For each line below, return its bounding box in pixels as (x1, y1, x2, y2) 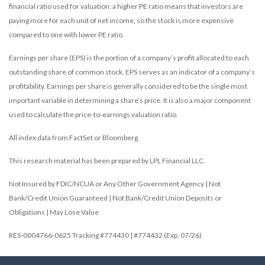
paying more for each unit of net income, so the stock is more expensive (9, 15, 234, 25)
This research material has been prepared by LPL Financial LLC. (9, 156, 205, 165)
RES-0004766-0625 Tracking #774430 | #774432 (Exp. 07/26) (9, 230, 202, 240)
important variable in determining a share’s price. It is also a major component (9, 95, 251, 105)
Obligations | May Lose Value (9, 207, 99, 216)
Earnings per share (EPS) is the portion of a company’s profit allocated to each (9, 53, 249, 62)
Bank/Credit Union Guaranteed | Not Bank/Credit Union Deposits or (9, 193, 222, 202)
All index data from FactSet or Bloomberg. (9, 132, 140, 142)
